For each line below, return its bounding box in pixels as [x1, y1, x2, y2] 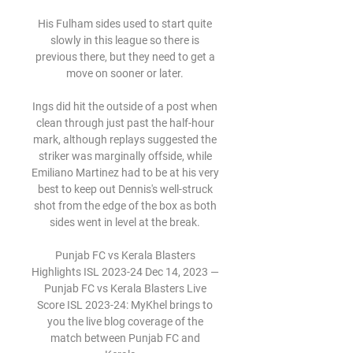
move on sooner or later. [66, 67, 186, 80]
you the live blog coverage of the [46, 315, 203, 328]
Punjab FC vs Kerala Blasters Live [43, 282, 206, 295]
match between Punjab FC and [50, 332, 200, 344]
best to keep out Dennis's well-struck [37, 183, 213, 195]
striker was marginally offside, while [38, 150, 212, 162]
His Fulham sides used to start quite [38, 17, 212, 30]
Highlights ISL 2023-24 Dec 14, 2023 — [32, 266, 219, 278]
